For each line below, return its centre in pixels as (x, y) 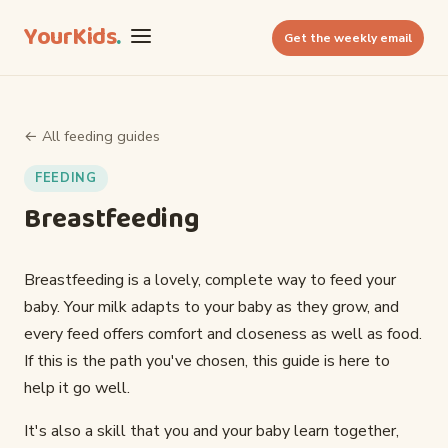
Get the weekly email (348, 37)
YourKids (70, 37)
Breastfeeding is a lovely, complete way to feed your (210, 280)
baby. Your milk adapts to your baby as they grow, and (211, 307)
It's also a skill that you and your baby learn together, (211, 431)
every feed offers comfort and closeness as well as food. (223, 334)
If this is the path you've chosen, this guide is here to (207, 361)
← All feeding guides (92, 136)
